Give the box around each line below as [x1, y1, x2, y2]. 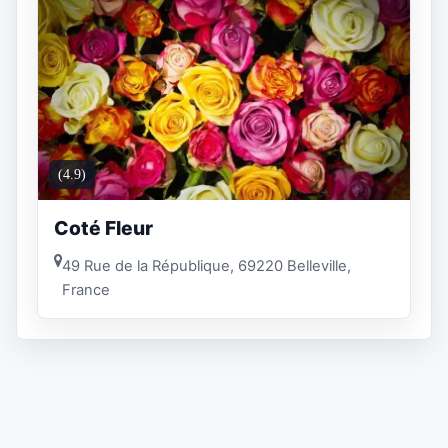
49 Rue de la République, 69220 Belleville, [62, 256, 351, 275]
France [62, 280, 110, 299]
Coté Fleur [54, 216, 153, 241]
